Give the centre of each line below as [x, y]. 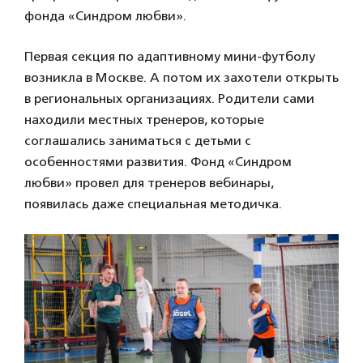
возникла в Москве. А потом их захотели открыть [181, 78]
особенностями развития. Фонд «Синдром [158, 162]
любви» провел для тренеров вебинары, [149, 183]
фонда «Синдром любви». [105, 16]
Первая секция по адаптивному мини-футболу [170, 57]
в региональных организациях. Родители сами [169, 99]
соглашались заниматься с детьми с [138, 141]
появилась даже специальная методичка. [153, 204]
